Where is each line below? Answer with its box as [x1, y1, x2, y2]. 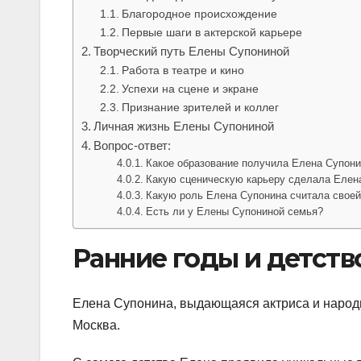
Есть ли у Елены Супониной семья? [146, 205, 324, 218]
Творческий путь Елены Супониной [93, 44, 290, 58]
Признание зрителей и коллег [121, 100, 279, 114]
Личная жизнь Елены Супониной [93, 118, 275, 133]
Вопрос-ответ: [93, 138, 172, 152]
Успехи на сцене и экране [121, 81, 259, 95]
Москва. [73, 318, 120, 333]
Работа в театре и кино [121, 63, 244, 77]
